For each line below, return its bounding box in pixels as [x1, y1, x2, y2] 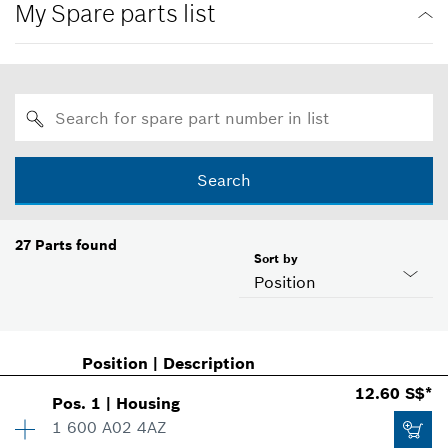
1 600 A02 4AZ [52, 417, 168, 438]
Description [162, 353, 255, 374]
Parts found [35, 236, 117, 255]
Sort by [254, 251, 298, 267]
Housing [116, 393, 181, 414]
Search [197, 170, 251, 191]
